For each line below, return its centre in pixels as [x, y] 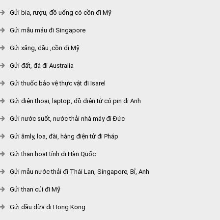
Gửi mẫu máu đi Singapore [48, 30]
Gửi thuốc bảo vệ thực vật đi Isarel [58, 83]
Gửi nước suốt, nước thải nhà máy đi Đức [67, 119]
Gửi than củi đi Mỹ [35, 189]
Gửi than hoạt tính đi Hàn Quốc [53, 154]
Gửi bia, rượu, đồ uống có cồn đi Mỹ [61, 13]
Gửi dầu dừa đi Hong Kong [48, 207]
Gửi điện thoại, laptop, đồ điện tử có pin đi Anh [75, 101]
